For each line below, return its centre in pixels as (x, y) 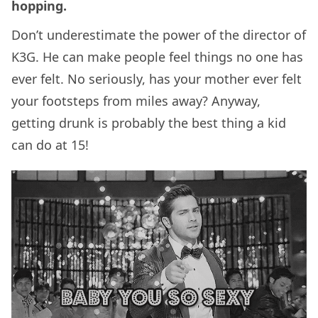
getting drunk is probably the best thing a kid (149, 122)
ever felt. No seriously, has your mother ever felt (157, 78)
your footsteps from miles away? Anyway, (136, 100)
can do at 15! (50, 144)
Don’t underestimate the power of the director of (159, 34)
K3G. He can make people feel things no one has (157, 56)
